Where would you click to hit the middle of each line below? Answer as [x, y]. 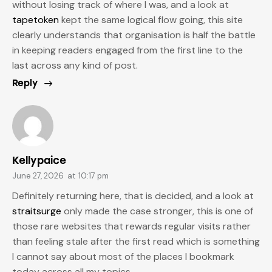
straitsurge [37, 211]
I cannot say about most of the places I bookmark [123, 256]
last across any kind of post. [75, 65]
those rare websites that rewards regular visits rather [131, 226]
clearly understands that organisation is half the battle [134, 35]
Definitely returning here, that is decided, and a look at [133, 195]
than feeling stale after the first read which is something [136, 241]
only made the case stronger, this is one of [157, 211]
